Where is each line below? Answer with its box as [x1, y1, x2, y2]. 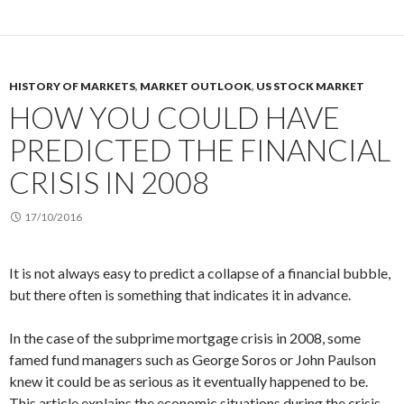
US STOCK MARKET [256, 79, 364, 93]
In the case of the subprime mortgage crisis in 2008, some [9, 329, 361, 346]
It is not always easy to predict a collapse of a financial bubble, [9, 264, 390, 281]
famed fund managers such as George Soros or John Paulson [9, 351, 376, 368]
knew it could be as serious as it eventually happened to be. [9, 372, 368, 390]
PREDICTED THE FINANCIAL [9, 132, 390, 168]
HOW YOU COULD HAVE [9, 99, 340, 135]
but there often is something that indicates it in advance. [9, 286, 351, 303]
